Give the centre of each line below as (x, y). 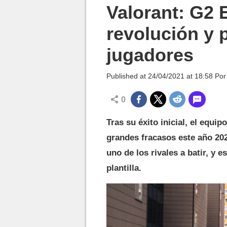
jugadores (150, 55)
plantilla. (124, 168)
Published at (127, 76)
